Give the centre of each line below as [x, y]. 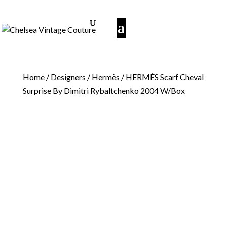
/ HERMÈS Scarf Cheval [161, 77]
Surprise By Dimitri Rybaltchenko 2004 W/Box [104, 90]
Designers [68, 77]
